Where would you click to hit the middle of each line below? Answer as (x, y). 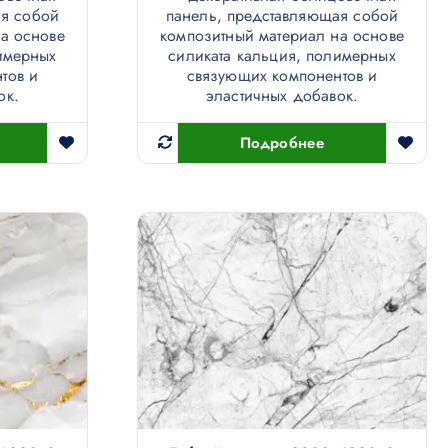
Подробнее (282, 143)
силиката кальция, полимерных (282, 56)
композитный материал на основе (282, 36)
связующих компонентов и (282, 76)
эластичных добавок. (282, 96)
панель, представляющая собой (282, 16)
